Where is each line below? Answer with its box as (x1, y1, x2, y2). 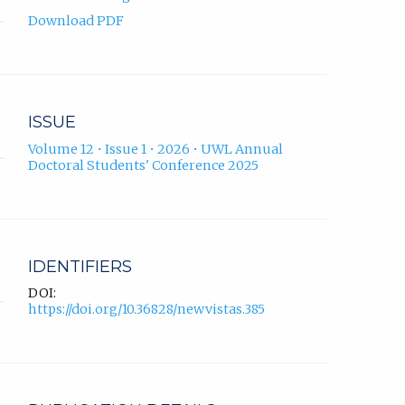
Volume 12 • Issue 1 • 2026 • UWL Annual (28, 140, 283, 157)
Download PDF (28, 13, 124, 30)
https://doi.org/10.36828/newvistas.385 (28, 300, 265, 317)
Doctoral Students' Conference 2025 (28, 156, 259, 174)
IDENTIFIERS (28, 256, 132, 277)
